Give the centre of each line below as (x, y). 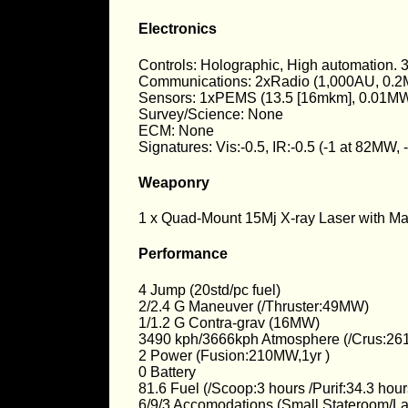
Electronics (178, 29)
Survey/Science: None (211, 114)
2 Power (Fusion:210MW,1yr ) (234, 355)
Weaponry (174, 182)
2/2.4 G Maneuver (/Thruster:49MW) (254, 306)
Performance (183, 254)
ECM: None (176, 130)
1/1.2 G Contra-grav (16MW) (229, 322)
